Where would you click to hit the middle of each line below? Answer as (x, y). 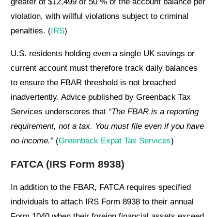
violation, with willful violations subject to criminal (100, 16)
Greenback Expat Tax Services (115, 141)
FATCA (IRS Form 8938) (68, 164)
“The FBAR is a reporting (154, 112)
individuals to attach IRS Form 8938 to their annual (102, 202)
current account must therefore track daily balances (104, 68)
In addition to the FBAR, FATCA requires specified (101, 187)
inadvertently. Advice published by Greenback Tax (101, 97)
